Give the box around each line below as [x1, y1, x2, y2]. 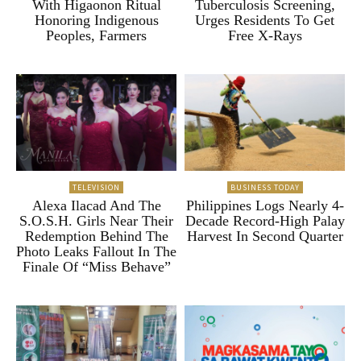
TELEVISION [73, 181, 120, 193]
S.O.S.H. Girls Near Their [19, 212, 173, 229]
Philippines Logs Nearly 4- [185, 197, 344, 214]
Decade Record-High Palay [185, 212, 345, 229]
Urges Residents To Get [195, 12, 334, 29]
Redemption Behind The [24, 227, 168, 244]
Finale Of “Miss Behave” [22, 258, 171, 275]
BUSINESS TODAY [230, 181, 300, 193]
